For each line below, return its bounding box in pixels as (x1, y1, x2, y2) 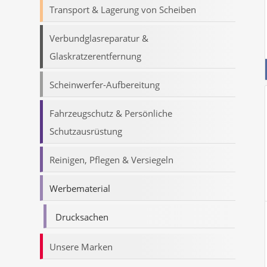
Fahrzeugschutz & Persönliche (49, 107, 172, 119)
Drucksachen (55, 211, 108, 223)
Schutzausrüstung (49, 125, 122, 137)
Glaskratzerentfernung (49, 50, 141, 62)
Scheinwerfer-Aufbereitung (49, 79, 160, 91)
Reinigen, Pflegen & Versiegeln (49, 154, 173, 166)
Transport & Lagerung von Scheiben (49, 4, 196, 15)
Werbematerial (49, 182, 110, 194)
